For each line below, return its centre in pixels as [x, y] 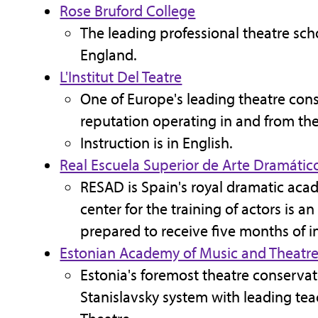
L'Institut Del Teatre [121, 76]
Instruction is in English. [157, 142]
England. [109, 54]
